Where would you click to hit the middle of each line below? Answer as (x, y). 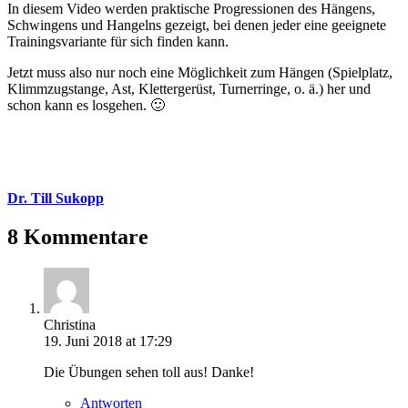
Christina (70, 324)
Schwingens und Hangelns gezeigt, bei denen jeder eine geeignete (197, 25)
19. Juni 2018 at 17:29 (108, 341)
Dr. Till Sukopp (56, 198)
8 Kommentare (78, 236)
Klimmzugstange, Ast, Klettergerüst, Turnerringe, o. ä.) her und (189, 88)
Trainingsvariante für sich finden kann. (118, 41)
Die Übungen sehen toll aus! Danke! (149, 372)
